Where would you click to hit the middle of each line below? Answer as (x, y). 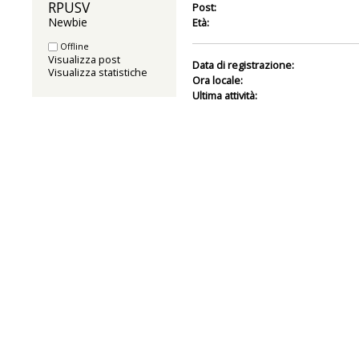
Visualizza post (84, 59)
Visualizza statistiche (98, 72)
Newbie (68, 22)
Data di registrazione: (243, 65)
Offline (73, 46)
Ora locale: (217, 80)
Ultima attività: (224, 95)
